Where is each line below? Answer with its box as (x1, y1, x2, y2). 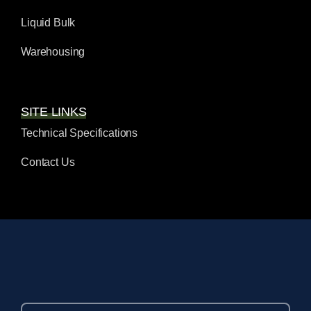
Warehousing (21, 46, 85, 58)
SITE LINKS (21, 105, 87, 119)
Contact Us (21, 156, 75, 169)
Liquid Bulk (21, 17, 76, 29)
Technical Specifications (21, 127, 138, 140)
